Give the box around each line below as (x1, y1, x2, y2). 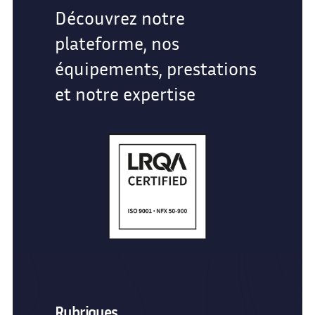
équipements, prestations (54, 57, 257, 79)
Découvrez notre (54, 6, 185, 29)
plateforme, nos (54, 32, 179, 54)
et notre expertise (54, 82, 195, 105)
